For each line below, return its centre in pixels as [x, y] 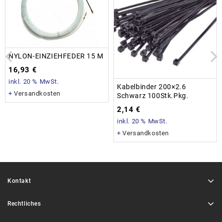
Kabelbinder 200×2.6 [152, 87]
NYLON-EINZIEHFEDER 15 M [56, 56]
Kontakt [19, 181]
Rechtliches [24, 204]
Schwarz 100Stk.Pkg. [153, 96]
